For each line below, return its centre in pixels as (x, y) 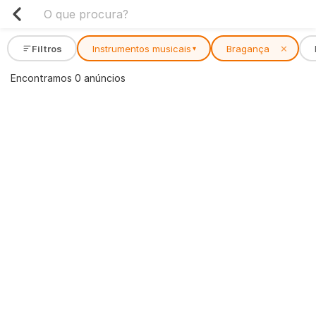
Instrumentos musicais (141, 48)
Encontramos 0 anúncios (68, 78)
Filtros (47, 48)
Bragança (248, 48)
